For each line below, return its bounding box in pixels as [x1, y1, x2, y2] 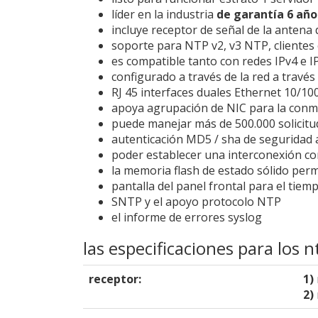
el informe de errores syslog [111, 209, 262, 225]
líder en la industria [111, 6, 216, 22]
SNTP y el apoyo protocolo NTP [111, 193, 281, 209]
